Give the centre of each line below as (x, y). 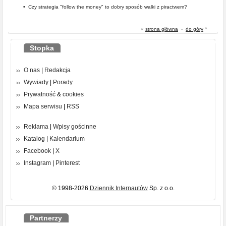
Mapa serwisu (43, 106)
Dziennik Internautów (119, 188)
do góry (194, 29)
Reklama (36, 127)
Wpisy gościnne (75, 127)
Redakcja (58, 70)
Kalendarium (67, 139)
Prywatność (40, 94)
